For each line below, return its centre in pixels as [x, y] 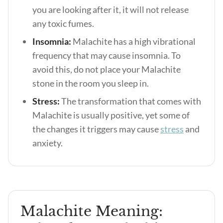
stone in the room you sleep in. [91, 83]
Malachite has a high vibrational [134, 41]
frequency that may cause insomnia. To [107, 55]
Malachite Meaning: [92, 211]
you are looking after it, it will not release [111, 9]
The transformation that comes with [130, 101]
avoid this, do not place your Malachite [107, 69]
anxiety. [48, 143]
